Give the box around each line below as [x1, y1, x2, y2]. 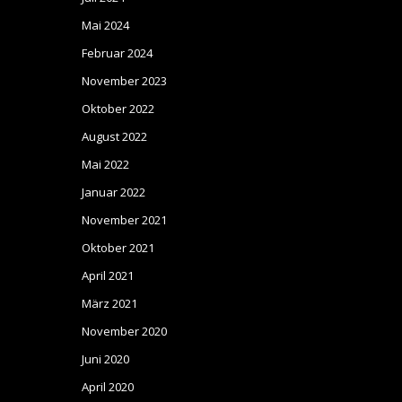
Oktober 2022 [82, 100, 154, 117]
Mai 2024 [82, 17, 129, 33]
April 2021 [82, 267, 134, 284]
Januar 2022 [82, 184, 145, 200]
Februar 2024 [82, 45, 153, 61]
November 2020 [82, 323, 167, 339]
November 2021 [82, 212, 167, 228]
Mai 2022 [82, 156, 129, 172]
